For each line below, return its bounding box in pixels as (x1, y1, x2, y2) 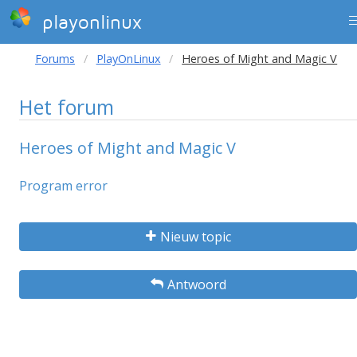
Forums (35, 51, 75, 66)
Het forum (19, 93, 114, 120)
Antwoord (167, 276, 226, 293)
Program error (19, 177, 108, 194)
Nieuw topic (159, 228, 231, 245)
